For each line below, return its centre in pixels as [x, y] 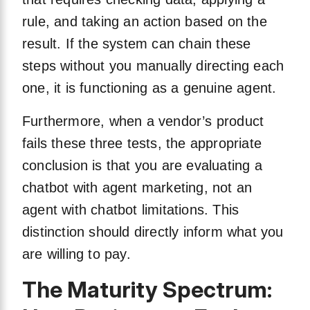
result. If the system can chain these [137, 44]
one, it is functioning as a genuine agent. [149, 88]
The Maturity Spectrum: [147, 290]
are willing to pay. [76, 254]
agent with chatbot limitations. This [131, 210]
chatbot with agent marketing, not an [137, 188]
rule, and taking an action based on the [145, 22]
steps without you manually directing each [153, 66]
